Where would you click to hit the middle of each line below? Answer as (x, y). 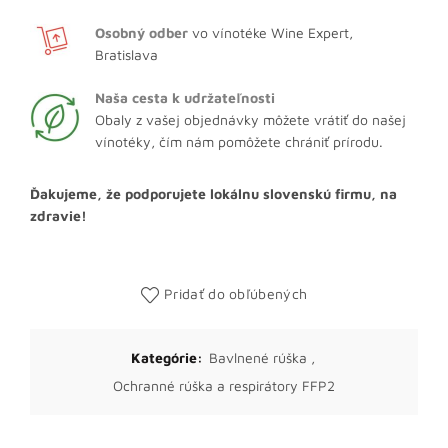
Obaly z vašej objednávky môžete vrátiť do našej (250, 120)
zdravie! (58, 216)
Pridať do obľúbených (236, 294)
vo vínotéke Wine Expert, (270, 33)
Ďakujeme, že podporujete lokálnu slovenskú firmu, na (213, 194)
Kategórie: (169, 358)
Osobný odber (141, 33)
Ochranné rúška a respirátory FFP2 (224, 386)
